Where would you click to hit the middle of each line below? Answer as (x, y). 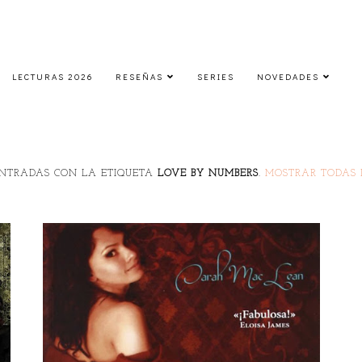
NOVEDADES (288, 76)
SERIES (215, 76)
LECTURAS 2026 (52, 76)
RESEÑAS (139, 76)
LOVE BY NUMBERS (208, 174)
